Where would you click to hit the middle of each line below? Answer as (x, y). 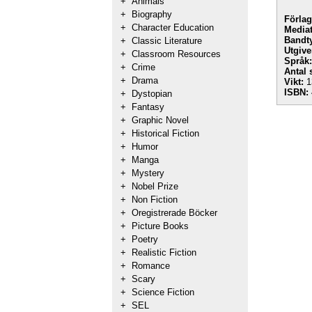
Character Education (173, 28)
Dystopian (152, 94)
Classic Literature (167, 41)
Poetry (145, 239)
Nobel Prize (155, 186)
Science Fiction (163, 292)
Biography (152, 14)
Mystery (148, 173)
